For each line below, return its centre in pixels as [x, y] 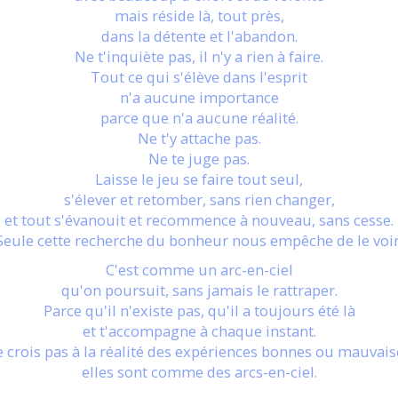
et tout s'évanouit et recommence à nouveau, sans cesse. [199, 220]
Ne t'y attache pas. [199, 138]
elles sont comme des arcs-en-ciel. [199, 372]
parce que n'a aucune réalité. [199, 118]
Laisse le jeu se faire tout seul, [199, 179]
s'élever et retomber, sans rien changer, [199, 199]
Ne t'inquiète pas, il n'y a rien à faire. [199, 56]
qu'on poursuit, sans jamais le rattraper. [199, 290]
